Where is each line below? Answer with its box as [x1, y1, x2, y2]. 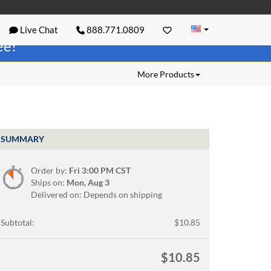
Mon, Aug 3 [67, 177, 109, 188]
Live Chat [18, 24, 58, 35]
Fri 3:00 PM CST [69, 165, 131, 175]
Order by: [31, 165, 69, 175]
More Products [137, 69, 194, 79]
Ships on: [31, 177, 67, 188]
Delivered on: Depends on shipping [31, 189, 162, 200]
